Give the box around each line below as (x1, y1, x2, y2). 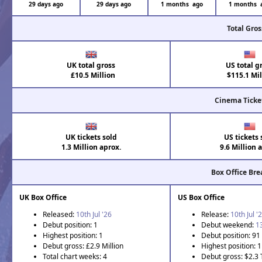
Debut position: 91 (201, 230, 261, 241)
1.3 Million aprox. (61, 142, 121, 153)
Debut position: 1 (43, 220, 98, 230)
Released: (43, 209, 77, 220)
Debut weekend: (201, 220, 256, 230)
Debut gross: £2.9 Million (43, 241, 124, 251)
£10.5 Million (67, 70, 115, 81)
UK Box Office (19, 192, 67, 203)
